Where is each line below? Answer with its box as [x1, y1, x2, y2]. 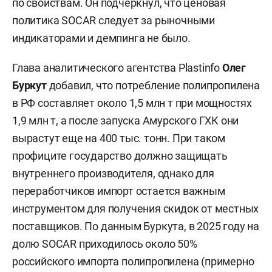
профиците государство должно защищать [12, 149, 228, 162]
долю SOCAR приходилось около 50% [12, 237, 197, 250]
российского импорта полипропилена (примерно [12, 254, 254, 268]
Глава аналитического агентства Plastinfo [12, 61, 222, 74]
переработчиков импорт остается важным [12, 184, 225, 197]
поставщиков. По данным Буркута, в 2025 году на [12, 219, 259, 233]
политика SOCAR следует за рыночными [12, 13, 216, 27]
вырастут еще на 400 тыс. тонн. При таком [12, 131, 225, 144]
